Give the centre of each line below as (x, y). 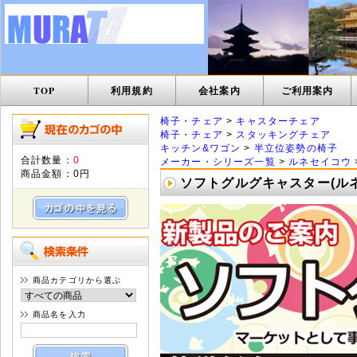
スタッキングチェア (283, 134)
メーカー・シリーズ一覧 (218, 161)
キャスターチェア (278, 121)
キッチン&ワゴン (201, 148)
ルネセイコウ (320, 161)
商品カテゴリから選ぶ (77, 280)
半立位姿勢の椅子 (296, 148)
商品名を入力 (59, 314)
